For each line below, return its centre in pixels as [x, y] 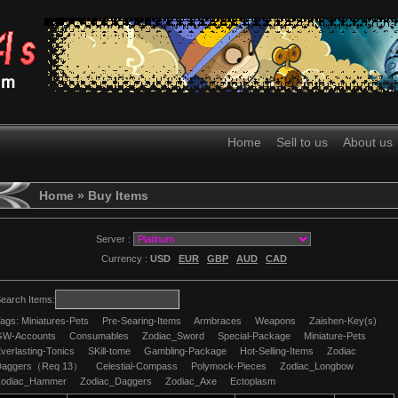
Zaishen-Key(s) [343, 321]
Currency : [126, 259]
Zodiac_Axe [191, 381]
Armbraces [218, 321]
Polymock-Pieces [229, 366]
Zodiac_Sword [173, 336]
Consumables [99, 336]
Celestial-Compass [137, 366]
